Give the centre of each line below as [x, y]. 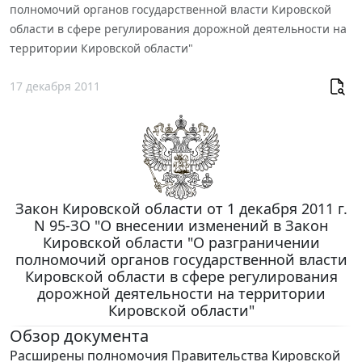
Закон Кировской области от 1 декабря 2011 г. [181, 208]
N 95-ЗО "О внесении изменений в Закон [181, 225]
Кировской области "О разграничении [181, 242]
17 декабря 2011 [55, 86]
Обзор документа [79, 335]
